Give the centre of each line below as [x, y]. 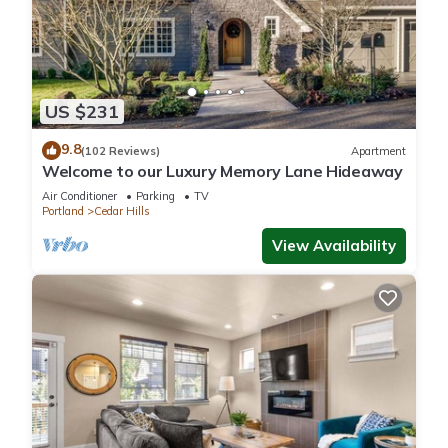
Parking [155, 196]
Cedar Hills [122, 211]
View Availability [334, 246]
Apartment [378, 150]
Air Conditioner [79, 196]
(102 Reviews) [120, 150]
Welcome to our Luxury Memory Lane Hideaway [222, 171]
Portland [63, 211]
